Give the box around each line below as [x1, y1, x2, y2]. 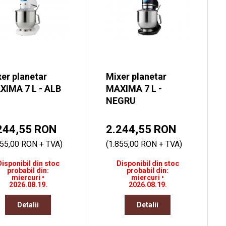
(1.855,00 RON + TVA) [105, 139, 182, 149]
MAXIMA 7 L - [105, 83, 162, 94]
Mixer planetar [105, 71, 166, 82]
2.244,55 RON [105, 123, 176, 136]
